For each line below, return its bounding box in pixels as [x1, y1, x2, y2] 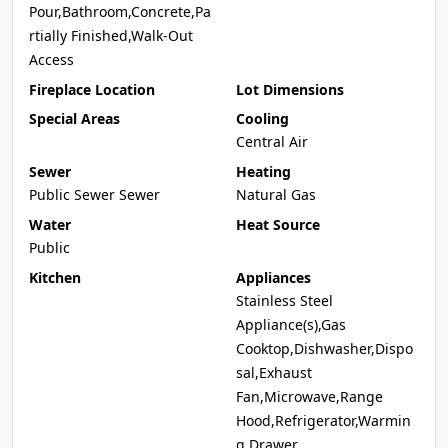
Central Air [236, 132, 308, 151]
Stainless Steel [236, 291, 333, 310]
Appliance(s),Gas [236, 315, 346, 334]
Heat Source [236, 215, 320, 234]
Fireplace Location [29, 80, 155, 99]
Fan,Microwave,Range [236, 387, 383, 406]
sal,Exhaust [236, 363, 312, 382]
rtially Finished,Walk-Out [29, 26, 193, 45]
